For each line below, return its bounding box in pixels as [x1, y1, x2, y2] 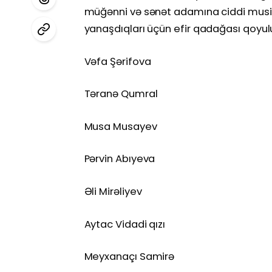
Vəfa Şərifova [84, 54, 151, 69]
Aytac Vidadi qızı [84, 217, 166, 231]
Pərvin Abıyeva [84, 152, 155, 166]
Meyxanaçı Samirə [84, 250, 175, 264]
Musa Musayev [84, 119, 157, 134]
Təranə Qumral [84, 87, 158, 101]
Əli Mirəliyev [84, 184, 142, 199]
